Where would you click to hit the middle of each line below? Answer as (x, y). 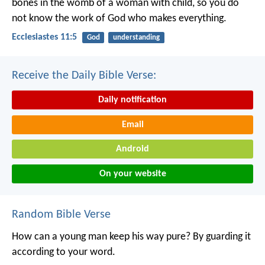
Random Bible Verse (61, 215)
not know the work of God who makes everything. (119, 18)
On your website (132, 174)
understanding (136, 37)
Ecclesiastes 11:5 (44, 38)
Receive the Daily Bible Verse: (84, 76)
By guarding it (221, 237)
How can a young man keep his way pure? (101, 237)
